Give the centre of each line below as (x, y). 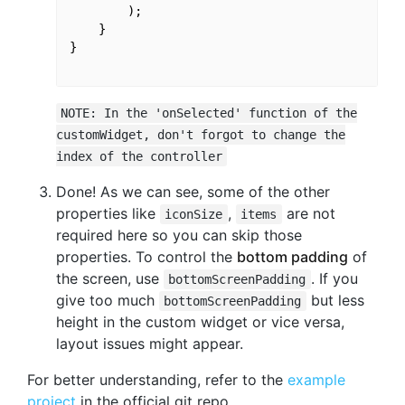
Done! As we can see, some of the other (193, 192)
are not (308, 214)
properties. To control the (146, 257)
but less (335, 301)
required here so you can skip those (179, 235)
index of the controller (139, 157)
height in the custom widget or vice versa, (200, 322)
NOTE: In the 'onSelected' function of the (209, 113)
